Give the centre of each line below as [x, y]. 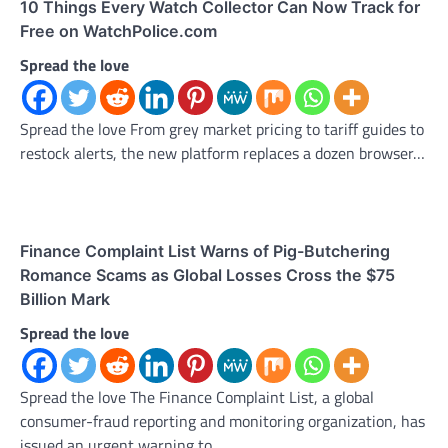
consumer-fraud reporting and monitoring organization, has [222, 420]
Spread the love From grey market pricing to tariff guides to [222, 128]
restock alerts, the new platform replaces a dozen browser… [222, 152]
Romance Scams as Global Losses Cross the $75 [207, 274]
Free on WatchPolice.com [118, 30]
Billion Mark [65, 298]
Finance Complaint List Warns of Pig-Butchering [205, 250]
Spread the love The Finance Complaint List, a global [197, 396]
